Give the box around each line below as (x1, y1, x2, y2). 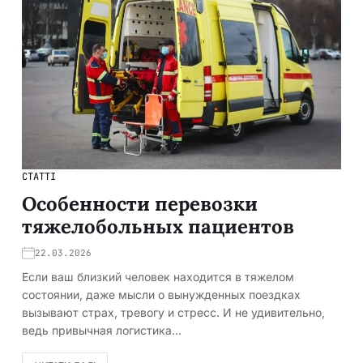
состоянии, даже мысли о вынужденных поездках (22, 287, 301, 301)
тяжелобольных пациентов (22, 213, 294, 239)
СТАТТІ (22, 169, 56, 183)
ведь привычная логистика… (22, 322, 181, 337)
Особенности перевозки (22, 190, 258, 216)
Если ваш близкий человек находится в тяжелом (22, 269, 294, 284)
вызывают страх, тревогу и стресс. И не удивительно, (22, 305, 325, 319)
